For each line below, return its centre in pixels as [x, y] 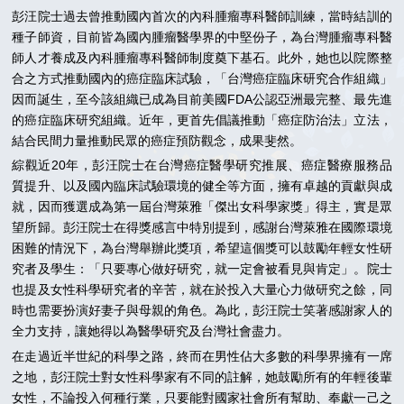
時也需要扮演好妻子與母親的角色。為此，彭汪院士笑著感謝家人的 [202, 311]
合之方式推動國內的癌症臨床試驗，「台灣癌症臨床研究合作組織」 [202, 79]
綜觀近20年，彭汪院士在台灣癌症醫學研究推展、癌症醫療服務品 [202, 165]
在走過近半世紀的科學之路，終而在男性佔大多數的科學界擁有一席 [202, 356]
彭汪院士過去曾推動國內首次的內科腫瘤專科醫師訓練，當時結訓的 [202, 17]
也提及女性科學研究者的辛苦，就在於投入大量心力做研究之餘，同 [202, 290]
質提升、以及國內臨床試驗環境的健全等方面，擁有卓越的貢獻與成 [202, 186]
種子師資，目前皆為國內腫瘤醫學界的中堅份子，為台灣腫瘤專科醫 [202, 37]
